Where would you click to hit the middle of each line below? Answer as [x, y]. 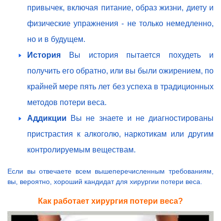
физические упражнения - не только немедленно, [120, 24]
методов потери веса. [67, 103]
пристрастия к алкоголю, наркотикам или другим [120, 134]
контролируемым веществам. [81, 150]
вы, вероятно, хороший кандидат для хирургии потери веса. [105, 182]
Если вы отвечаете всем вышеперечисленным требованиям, [110, 171]
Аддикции [49, 118]
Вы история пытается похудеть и [141, 55]
